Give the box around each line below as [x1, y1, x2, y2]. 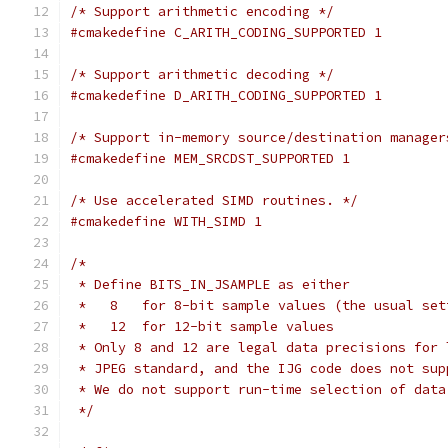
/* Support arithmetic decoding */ [70, 66, 334, 83]
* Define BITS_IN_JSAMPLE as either [70, 276, 350, 293]
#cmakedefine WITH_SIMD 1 [70, 213, 262, 230]
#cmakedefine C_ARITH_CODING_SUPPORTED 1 [70, 24, 382, 41]
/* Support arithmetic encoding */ [70, 3, 334, 20]
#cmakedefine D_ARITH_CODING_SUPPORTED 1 [70, 87, 382, 104]
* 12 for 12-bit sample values [70, 318, 334, 335]
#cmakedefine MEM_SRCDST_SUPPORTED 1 [70, 150, 350, 167]
